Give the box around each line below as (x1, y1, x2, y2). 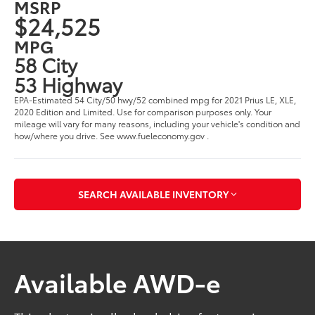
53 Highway (14, 69, 123, 98)
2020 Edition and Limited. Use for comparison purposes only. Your (14, 105, 272, 117)
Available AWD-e (14, 263, 221, 300)
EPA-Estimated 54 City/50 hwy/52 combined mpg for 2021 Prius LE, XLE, (14, 93, 297, 105)
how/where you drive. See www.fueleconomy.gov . (14, 129, 210, 141)
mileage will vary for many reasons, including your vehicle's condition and (14, 117, 301, 129)
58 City (14, 49, 78, 78)
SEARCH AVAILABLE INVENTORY (78, 187, 229, 202)
